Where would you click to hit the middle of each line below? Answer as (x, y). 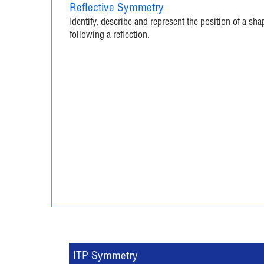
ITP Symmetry (105, 257)
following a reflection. (110, 36)
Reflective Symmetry (117, 9)
